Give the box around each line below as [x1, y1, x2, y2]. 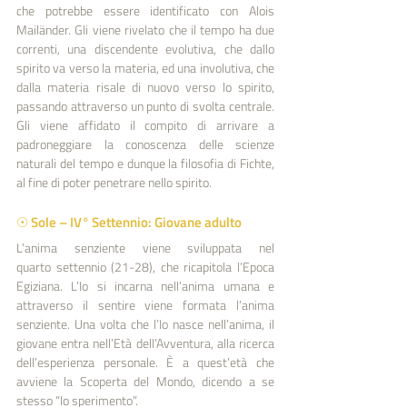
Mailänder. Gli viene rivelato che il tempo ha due [16, 19, 274, 39]
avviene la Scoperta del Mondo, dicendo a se [16, 371, 274, 391]
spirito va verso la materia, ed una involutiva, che [16, 57, 274, 77]
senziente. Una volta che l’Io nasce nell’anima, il [16, 313, 274, 333]
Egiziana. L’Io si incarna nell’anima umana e [16, 275, 274, 295]
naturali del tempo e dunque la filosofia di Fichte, [16, 153, 274, 173]
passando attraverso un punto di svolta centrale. [16, 95, 274, 115]
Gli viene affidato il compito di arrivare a [16, 114, 274, 134]
